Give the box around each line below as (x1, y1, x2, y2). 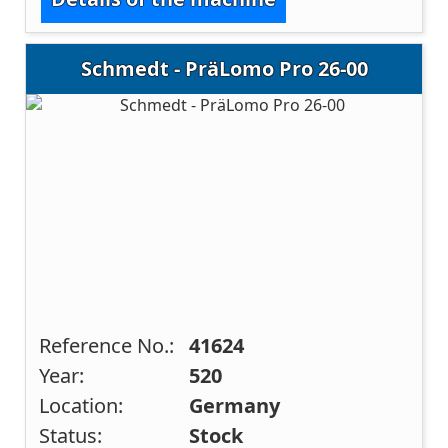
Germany (189, 392, 281, 420)
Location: (39, 392, 124, 420)
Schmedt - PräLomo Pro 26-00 (80, 54, 368, 82)
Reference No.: (39, 332, 175, 360)
